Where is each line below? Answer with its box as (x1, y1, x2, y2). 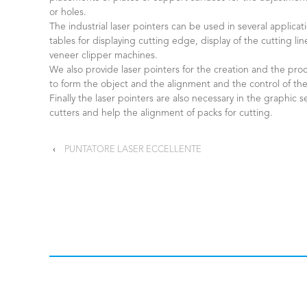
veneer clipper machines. (49, 50, 158, 60)
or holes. (49, 7, 86, 17)
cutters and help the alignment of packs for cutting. (49, 108, 273, 118)
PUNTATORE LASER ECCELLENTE (64, 145, 201, 154)
